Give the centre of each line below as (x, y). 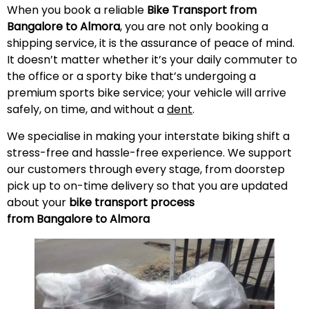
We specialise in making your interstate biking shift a (148, 136)
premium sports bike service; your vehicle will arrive (147, 93)
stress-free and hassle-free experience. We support (149, 152)
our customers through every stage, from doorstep (146, 169)
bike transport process (132, 202)
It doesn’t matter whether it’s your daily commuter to (152, 60)
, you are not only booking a (194, 27)
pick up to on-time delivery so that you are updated (147, 186)
